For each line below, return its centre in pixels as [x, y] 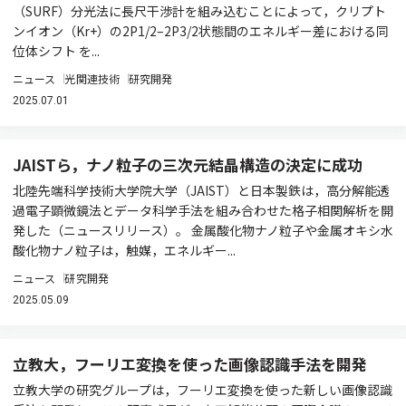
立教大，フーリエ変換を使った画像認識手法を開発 [190, 364]
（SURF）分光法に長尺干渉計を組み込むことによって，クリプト [199, 11]
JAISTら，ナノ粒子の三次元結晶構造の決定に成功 [188, 164]
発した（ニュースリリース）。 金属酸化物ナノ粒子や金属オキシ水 [203, 230]
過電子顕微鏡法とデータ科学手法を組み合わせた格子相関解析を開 [203, 210]
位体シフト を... [56, 51]
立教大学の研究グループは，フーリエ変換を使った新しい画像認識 [203, 390]
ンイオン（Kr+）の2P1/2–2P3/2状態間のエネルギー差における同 [201, 31]
